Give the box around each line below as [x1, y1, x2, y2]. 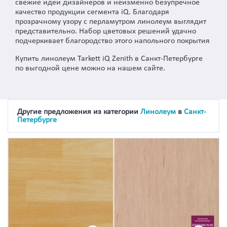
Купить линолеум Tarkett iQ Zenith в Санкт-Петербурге [15, 54, 203, 63]
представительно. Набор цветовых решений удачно [15, 27, 196, 35]
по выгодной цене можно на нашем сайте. [15, 64, 165, 72]
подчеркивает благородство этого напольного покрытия [15, 36, 210, 45]
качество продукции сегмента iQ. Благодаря [15, 8, 169, 16]
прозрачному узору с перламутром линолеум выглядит [15, 17, 206, 26]
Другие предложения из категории [17, 107, 140, 116]
